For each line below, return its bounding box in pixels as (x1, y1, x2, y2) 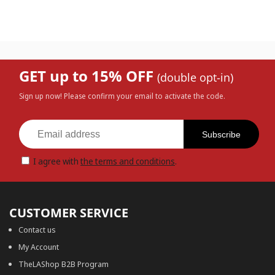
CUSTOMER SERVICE (9, 204, 128, 222)
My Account (18, 241, 59, 253)
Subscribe (202, 129, 241, 139)
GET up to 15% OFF (19, 66, 157, 87)
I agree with (33, 155, 80, 168)
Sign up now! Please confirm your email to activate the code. (19, 91, 225, 102)
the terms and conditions (80, 155, 175, 168)
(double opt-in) (157, 70, 233, 85)
